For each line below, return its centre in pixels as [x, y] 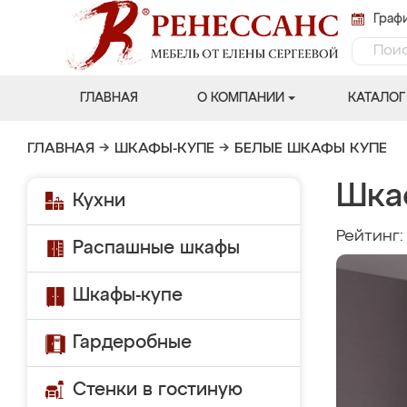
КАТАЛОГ [376, 98]
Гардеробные [132, 342]
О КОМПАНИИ [240, 98]
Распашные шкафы [156, 248]
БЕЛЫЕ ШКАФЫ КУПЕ [311, 149]
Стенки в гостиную [158, 390]
